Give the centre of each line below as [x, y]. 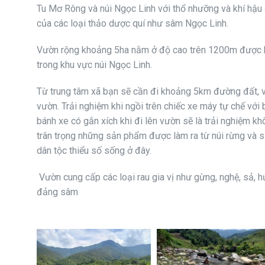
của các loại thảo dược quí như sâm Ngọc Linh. [134, 23]
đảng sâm [57, 192]
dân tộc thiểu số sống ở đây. [95, 151]
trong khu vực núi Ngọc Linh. [96, 65]
